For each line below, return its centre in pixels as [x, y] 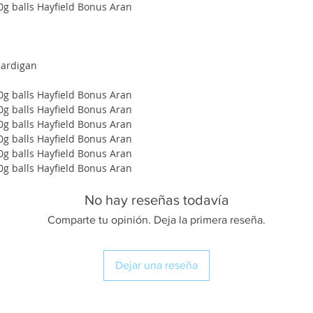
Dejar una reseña [156, 265]
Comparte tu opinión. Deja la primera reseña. [156, 220]
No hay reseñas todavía [156, 200]
